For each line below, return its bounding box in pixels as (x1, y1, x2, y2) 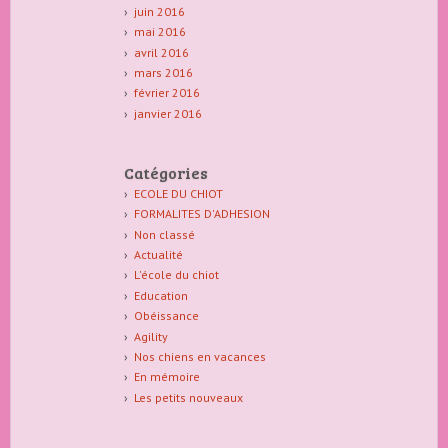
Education (133, 287, 188, 303)
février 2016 (133, 85, 200, 101)
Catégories (124, 161, 208, 183)
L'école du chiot (133, 267, 219, 283)
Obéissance (133, 308, 199, 324)
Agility (133, 328, 168, 344)
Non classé (133, 226, 195, 242)
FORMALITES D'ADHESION (133, 206, 270, 222)
